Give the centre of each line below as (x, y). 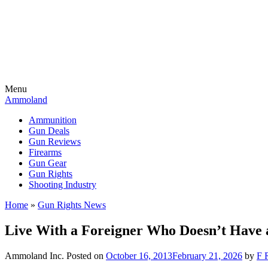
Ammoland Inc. (34, 255)
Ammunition (53, 120)
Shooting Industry (63, 185)
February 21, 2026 (207, 255)
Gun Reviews (55, 141)
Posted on (86, 255)
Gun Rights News (72, 205)
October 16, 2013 (139, 255)
